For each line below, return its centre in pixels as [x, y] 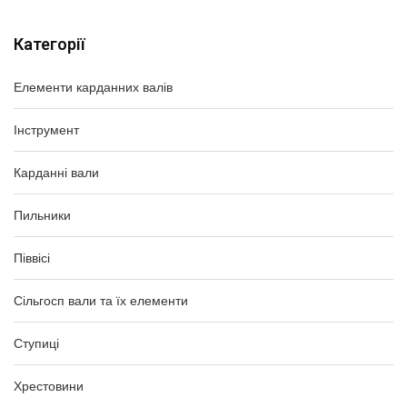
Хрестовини [49, 386]
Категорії [50, 44]
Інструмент [46, 130]
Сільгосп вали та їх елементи [101, 301]
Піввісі [32, 258]
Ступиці [36, 343]
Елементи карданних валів [93, 87]
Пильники [42, 215]
